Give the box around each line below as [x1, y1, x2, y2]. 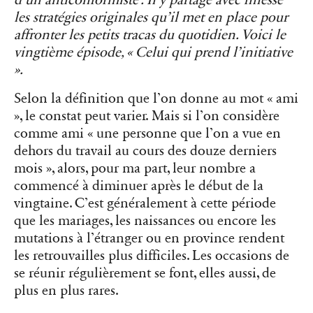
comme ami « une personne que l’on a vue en [14, 125, 281, 143]
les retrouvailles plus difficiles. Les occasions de [14, 247, 289, 265]
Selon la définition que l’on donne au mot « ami [14, 90, 298, 108]
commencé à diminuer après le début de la [14, 177, 263, 195]
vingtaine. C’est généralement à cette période [14, 195, 276, 212]
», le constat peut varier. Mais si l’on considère [14, 108, 279, 125]
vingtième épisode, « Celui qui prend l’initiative [14, 44, 293, 61]
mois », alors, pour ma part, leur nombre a [14, 160, 256, 177]
